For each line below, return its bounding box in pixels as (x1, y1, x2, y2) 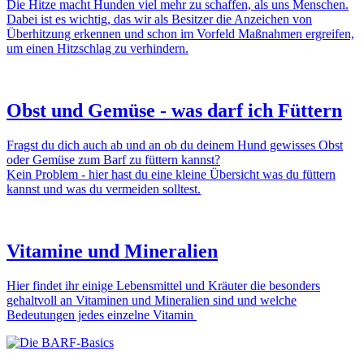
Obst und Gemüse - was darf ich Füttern (6, 100, 342, 122)
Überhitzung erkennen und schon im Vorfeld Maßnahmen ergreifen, (6, 27, 354, 41)
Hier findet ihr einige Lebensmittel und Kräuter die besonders (6, 278, 320, 292)
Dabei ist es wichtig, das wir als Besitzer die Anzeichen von (6, 12, 312, 27)
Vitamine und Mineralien (6, 240, 218, 262)
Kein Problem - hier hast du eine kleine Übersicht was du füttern (6, 167, 336, 182)
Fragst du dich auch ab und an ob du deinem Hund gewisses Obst (6, 138, 343, 153)
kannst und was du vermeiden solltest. (6, 182, 201, 197)
